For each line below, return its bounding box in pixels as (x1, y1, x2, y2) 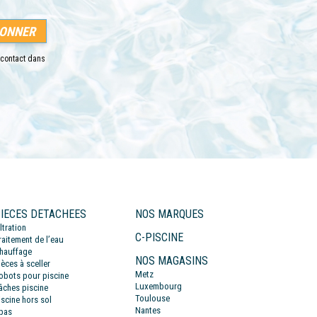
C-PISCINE (135, 231, 183, 245)
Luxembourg (135, 281, 182, 292)
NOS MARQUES (135, 207, 204, 221)
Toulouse (135, 293, 170, 304)
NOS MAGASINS (135, 254, 208, 268)
